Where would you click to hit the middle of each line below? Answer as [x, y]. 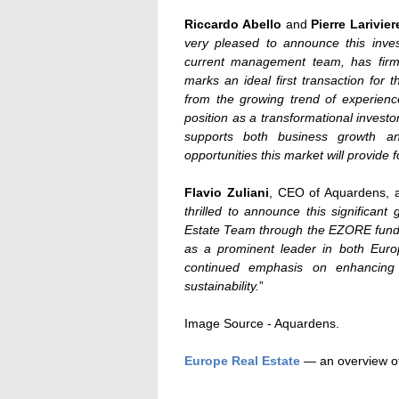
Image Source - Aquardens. [262, 324]
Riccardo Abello [233, 24]
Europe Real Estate [242, 361]
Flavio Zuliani [227, 193]
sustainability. [222, 286]
